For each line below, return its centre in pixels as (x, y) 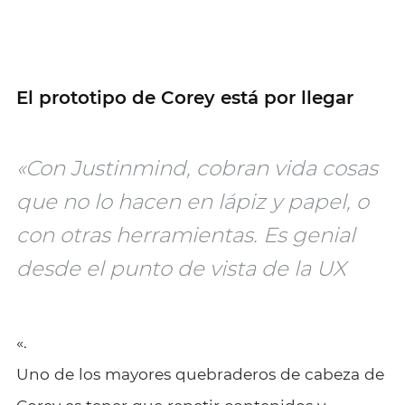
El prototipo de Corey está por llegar (184, 98)
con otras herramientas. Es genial (185, 235)
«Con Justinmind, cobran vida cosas (197, 169)
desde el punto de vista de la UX (181, 269)
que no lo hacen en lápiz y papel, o (192, 202)
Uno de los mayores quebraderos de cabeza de (200, 374)
